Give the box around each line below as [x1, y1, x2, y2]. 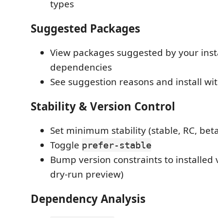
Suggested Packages [31, 20, 140, 36]
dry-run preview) [50, 168, 124, 181]
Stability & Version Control [31, 98, 175, 114]
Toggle [50, 139, 82, 151]
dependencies [50, 61, 112, 73]
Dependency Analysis [31, 191, 145, 206]
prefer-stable [82, 140, 151, 150]
